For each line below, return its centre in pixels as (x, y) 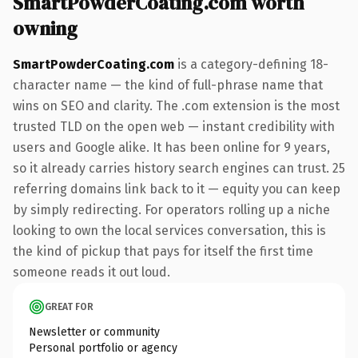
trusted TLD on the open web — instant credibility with (174, 126)
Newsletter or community (94, 332)
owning (45, 28)
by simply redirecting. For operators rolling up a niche (171, 209)
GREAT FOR (69, 306)
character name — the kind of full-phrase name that (168, 85)
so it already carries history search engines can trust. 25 (179, 168)
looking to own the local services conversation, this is (169, 230)
